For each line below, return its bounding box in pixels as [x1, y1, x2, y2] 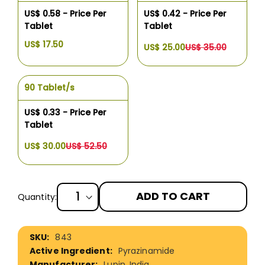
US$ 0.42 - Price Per [143, 7, 227, 20]
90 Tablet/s [24, 81, 75, 93]
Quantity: [18, 190, 57, 203]
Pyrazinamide [118, 244, 175, 257]
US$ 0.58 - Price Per [24, 7, 106, 20]
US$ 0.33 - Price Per [24, 106, 106, 118]
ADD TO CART [135, 189, 210, 204]
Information [17, 236, 54, 245]
